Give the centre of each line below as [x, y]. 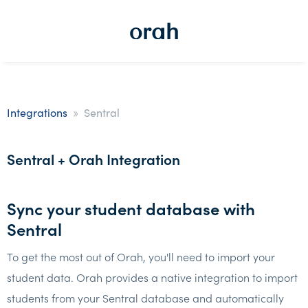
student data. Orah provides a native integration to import [152, 277]
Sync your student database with [131, 208]
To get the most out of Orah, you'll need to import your [141, 256]
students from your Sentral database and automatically [145, 298]
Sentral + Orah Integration [93, 159]
